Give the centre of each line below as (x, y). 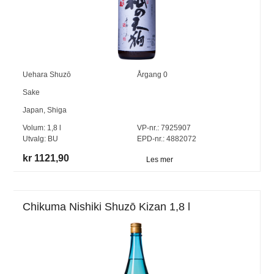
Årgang (150, 74)
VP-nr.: (148, 128)
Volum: (35, 128)
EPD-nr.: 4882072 (166, 139)
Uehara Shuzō (47, 74)
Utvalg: (35, 139)
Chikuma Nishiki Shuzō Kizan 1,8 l (107, 207)
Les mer (159, 160)
